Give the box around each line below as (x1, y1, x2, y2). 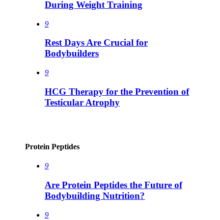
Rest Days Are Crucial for (45, 37, 148, 48)
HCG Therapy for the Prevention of (45, 86, 190, 97)
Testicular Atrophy (45, 97, 120, 108)
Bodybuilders (45, 48, 99, 59)
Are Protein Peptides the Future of (45, 179, 183, 190)
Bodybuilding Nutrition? (45, 190, 145, 201)
